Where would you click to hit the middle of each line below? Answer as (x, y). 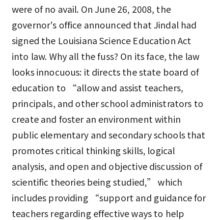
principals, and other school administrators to (108, 103)
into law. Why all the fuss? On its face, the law (106, 56)
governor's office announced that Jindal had (104, 25)
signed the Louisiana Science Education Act (102, 40)
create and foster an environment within (96, 119)
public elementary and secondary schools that (109, 135)
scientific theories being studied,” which (97, 182)
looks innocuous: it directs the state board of (105, 72)
